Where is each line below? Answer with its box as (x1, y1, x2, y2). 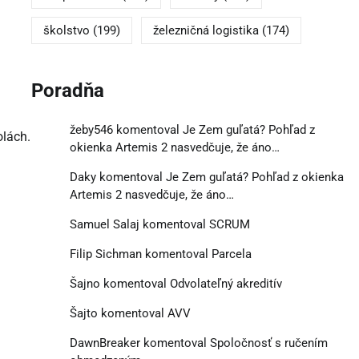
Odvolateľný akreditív (169, 276, 282, 291)
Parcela (211, 246, 252, 261)
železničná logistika (152, 23, 259, 38)
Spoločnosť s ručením (209, 335, 328, 350)
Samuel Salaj (69, 216, 139, 232)
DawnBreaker (69, 335, 140, 350)
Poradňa (30, 79, 104, 103)
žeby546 (69, 122, 113, 137)
